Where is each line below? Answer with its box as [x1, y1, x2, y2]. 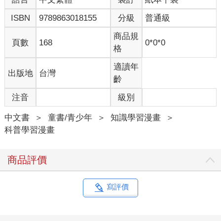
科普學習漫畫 [4, 125, 55, 135]
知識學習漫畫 [110, 113, 161, 123]
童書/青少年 [47, 113, 92, 123]
